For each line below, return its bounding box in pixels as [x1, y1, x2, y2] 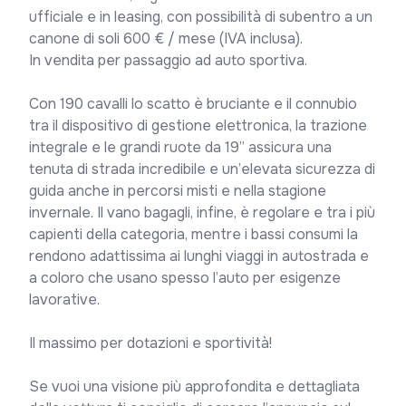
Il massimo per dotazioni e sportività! [29, 333, 272, 353]
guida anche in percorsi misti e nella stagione [29, 181, 326, 200]
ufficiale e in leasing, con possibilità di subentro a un [29, 7, 372, 26]
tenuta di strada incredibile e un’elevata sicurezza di [29, 159, 375, 179]
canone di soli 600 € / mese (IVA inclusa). [29, 29, 303, 48]
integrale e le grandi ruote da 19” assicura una [29, 138, 332, 157]
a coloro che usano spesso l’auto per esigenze [29, 268, 341, 287]
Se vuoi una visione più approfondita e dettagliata [29, 377, 360, 396]
